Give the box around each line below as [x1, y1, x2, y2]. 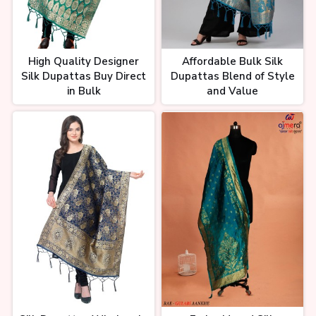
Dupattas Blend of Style [170, 69, 295, 84]
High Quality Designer [28, 54, 139, 69]
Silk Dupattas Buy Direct [21, 69, 146, 84]
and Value [207, 84, 258, 99]
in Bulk [66, 84, 101, 99]
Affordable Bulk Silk [182, 54, 283, 69]
